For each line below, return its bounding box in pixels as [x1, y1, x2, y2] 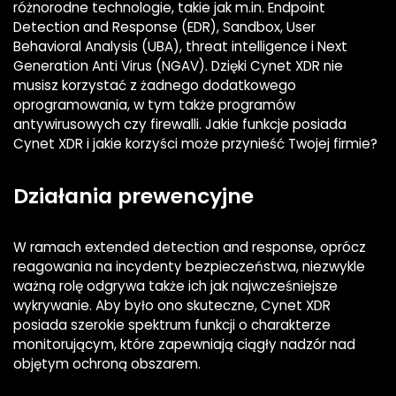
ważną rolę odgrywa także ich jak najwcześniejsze [13, 277, 338, 296]
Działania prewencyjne [13, 181, 254, 211]
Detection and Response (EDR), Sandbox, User [13, 18, 316, 37]
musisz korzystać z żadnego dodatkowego [13, 76, 296, 95]
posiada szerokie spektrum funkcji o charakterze [13, 316, 331, 335]
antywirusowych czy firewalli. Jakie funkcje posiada [13, 115, 346, 134]
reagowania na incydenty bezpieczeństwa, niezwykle [13, 257, 365, 277]
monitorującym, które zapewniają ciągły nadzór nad [13, 335, 355, 354]
